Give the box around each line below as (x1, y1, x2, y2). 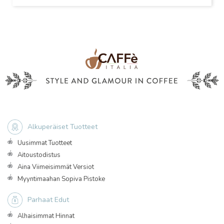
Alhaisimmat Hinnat (17, 211, 74, 220)
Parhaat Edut (27, 195, 69, 204)
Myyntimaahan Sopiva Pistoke (17, 174, 105, 183)
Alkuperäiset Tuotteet (27, 122, 97, 131)
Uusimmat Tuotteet (17, 138, 72, 147)
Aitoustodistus (17, 150, 60, 159)
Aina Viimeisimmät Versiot (17, 162, 94, 171)
